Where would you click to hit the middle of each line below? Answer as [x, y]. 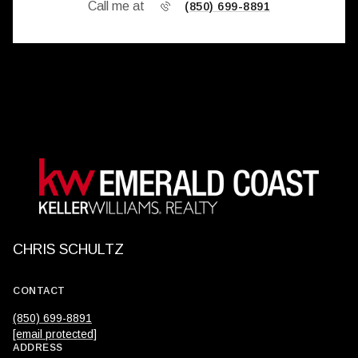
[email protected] [55, 334]
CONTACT [39, 290]
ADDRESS [38, 347]
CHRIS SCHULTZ [68, 249]
